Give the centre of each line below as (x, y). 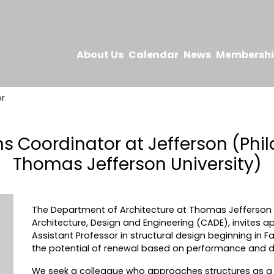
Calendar (154, 54)
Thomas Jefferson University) (137, 165)
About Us (100, 54)
